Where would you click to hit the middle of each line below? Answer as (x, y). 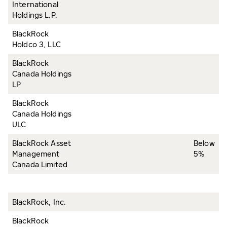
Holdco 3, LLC (36, 44)
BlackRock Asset (42, 143)
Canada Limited (40, 164)
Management (36, 154)
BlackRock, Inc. (39, 202)
